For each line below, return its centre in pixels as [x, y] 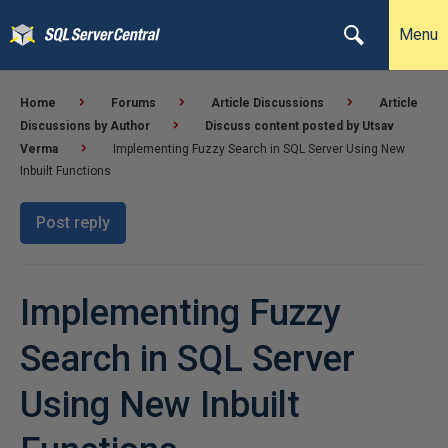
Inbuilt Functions [65, 171]
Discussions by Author [85, 126]
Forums [133, 103]
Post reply [73, 222]
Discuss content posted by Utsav [299, 126]
